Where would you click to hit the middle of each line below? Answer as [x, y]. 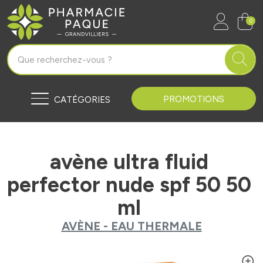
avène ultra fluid [129, 162]
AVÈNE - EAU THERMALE [131, 226]
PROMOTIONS [194, 99]
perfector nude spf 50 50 [129, 185]
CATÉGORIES [82, 100]
